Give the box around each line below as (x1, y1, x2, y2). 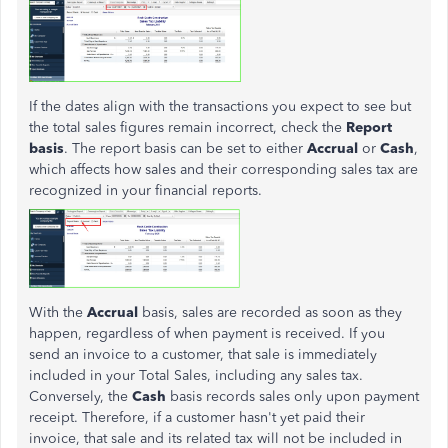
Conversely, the (29, 388, 132, 406)
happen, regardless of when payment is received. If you (29, 325, 385, 343)
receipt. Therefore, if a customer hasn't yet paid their (29, 409, 365, 427)
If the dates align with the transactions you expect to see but (29, 98, 411, 116)
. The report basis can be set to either (64, 140, 307, 158)
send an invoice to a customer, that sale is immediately (29, 346, 377, 364)
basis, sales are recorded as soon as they (142, 304, 402, 322)
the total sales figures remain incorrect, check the (29, 119, 346, 137)
